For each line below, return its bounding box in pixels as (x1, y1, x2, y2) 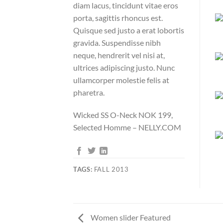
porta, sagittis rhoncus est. (73, 12, 163, 22)
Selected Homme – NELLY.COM (73, 122, 181, 132)
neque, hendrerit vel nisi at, (73, 50, 165, 60)
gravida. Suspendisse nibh (73, 37, 161, 47)
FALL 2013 (92, 165, 129, 174)
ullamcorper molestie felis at (73, 75, 169, 85)
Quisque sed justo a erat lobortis (73, 25, 184, 35)
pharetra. (73, 87, 105, 97)
